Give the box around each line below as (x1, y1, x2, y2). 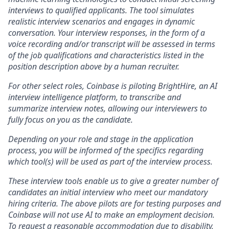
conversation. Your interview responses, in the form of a (8, 27, 205, 38)
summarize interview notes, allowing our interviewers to (8, 103, 207, 114)
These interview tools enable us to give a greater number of (8, 175, 218, 187)
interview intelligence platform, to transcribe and (8, 91, 181, 103)
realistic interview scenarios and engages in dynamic (8, 16, 195, 27)
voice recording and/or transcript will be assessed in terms (8, 38, 215, 50)
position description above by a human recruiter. (8, 61, 179, 72)
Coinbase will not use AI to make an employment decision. (8, 209, 215, 220)
